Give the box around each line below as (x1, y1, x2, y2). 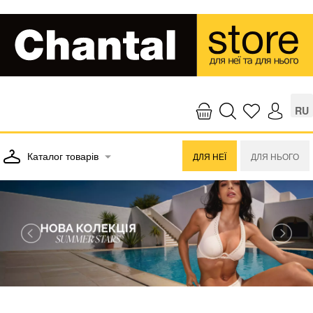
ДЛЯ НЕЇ (193, 150, 226, 162)
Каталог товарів (27, 148, 101, 163)
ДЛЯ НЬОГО (251, 150, 299, 162)
